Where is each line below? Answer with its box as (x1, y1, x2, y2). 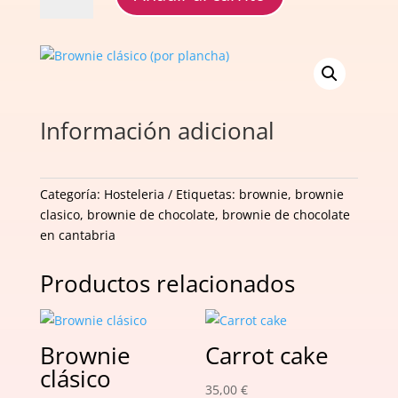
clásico (39, 362, 111, 394)
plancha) (38, 32, 91, 49)
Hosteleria (103, 186, 164, 203)
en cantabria (39, 227, 115, 243)
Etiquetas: (175, 186, 239, 203)
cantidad (38, 52, 92, 69)
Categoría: (39, 186, 104, 203)
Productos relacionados (39, 267, 295, 299)
